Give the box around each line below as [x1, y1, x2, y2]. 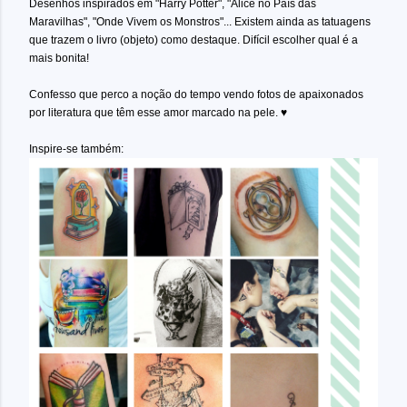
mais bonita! [29, 52, 89, 65]
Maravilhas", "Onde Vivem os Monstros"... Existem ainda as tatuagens [29, 15, 371, 29]
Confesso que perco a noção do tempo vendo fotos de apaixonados [29, 88, 363, 102]
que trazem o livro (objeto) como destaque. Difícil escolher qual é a [29, 34, 358, 47]
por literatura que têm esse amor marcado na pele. [29, 106, 281, 120]
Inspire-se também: [29, 143, 124, 156]
